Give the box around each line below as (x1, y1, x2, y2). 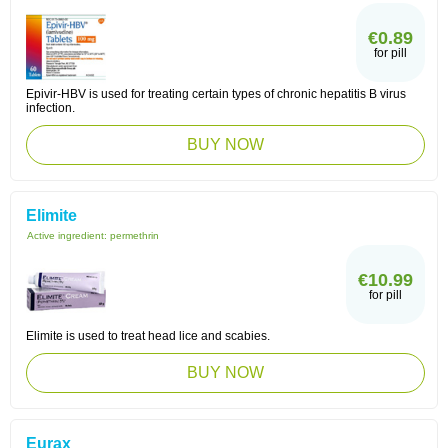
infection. (26, 101, 75, 115)
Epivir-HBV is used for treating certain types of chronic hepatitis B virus (26, 87, 406, 101)
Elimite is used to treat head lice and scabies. (26, 329, 270, 343)
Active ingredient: (27, 230, 110, 241)
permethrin (110, 230, 159, 241)
